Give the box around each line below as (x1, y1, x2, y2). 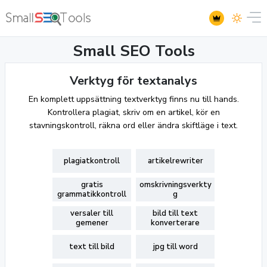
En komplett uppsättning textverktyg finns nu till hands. (28, 94, 239, 105)
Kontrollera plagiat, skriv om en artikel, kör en (47, 107, 220, 118)
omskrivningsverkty (139, 179, 212, 190)
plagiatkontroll (64, 156, 120, 166)
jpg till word (153, 241, 198, 252)
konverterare (151, 218, 200, 228)
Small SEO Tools (72, 41, 195, 61)
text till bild (69, 241, 114, 252)
